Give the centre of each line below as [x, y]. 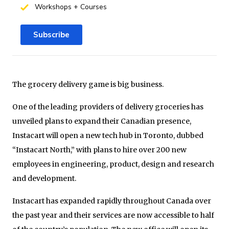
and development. [44, 178]
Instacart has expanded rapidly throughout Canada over [112, 201]
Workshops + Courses [70, 7]
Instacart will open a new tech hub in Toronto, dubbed [108, 135]
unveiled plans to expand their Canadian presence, [102, 121]
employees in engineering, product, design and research [113, 164]
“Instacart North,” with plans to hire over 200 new [99, 150]
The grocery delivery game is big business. [88, 84]
